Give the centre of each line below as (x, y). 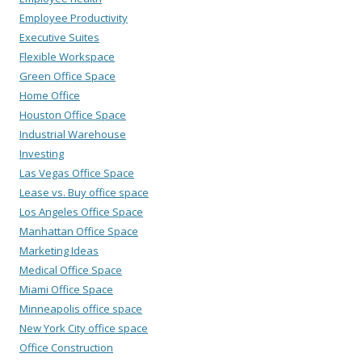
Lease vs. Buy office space (84, 192)
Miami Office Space (66, 289)
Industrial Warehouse (73, 134)
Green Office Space (67, 76)
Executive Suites (59, 37)
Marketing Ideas (59, 250)
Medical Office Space (71, 269)
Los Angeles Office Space (81, 211)
